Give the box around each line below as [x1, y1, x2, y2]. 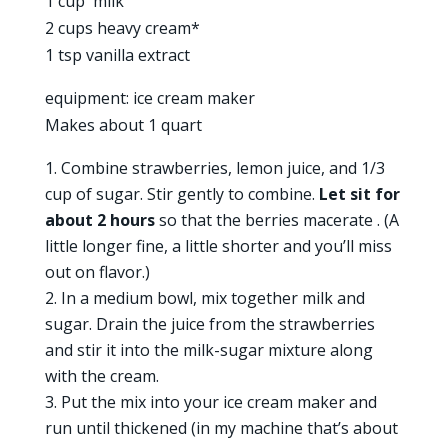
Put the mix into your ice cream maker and [60, 391, 377, 413]
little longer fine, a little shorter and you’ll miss [44, 235, 392, 257]
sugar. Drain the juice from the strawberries [44, 313, 375, 335]
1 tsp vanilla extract [44, 44, 190, 66]
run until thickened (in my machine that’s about [44, 417, 398, 439]
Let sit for [318, 183, 400, 205]
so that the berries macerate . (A [154, 209, 399, 231]
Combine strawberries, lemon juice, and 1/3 [60, 157, 385, 179]
